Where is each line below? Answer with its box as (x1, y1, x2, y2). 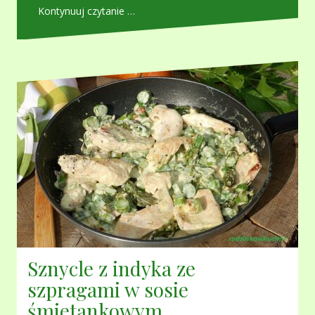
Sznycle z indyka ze (27, 255, 195, 282)
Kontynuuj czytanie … (38, 4, 135, 18)
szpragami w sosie (27, 276, 188, 303)
